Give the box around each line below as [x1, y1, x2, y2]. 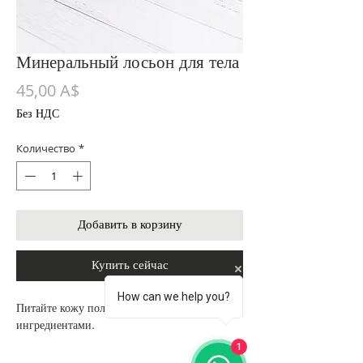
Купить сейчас [91, 258, 169, 272]
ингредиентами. [16, 318, 95, 332]
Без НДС [16, 108, 59, 121]
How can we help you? [117, 290, 230, 303]
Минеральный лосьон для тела [16, 53, 239, 73]
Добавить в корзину [77, 217, 182, 232]
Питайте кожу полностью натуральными [16, 301, 214, 315]
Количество [16, 141, 75, 156]
